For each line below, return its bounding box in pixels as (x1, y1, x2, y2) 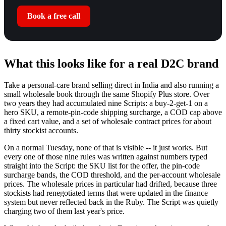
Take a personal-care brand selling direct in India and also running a (4, 80, 219, 89)
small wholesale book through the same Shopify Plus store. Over (4, 89, 209, 98)
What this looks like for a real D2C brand (4, 56, 218, 70)
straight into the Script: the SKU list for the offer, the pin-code (4, 161, 200, 170)
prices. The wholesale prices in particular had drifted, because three (4, 179, 217, 188)
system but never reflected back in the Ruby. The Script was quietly (4, 197, 218, 206)
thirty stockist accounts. (4, 126, 78, 135)
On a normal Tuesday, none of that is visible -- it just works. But (4, 143, 207, 152)
